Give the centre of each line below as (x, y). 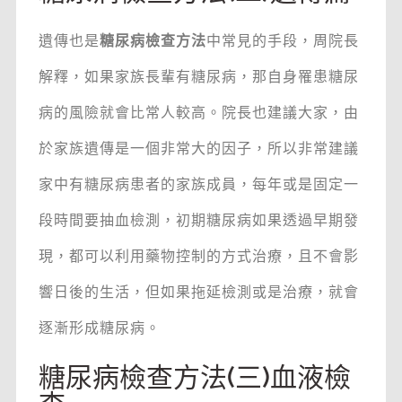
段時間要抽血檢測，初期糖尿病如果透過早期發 (198, 221)
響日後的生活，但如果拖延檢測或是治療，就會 (198, 293)
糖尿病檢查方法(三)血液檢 (194, 378)
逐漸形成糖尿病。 (99, 328)
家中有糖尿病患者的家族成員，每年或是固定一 (198, 185)
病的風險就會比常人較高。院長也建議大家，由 (198, 113)
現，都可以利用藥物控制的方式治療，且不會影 (198, 257)
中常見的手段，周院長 (282, 41)
